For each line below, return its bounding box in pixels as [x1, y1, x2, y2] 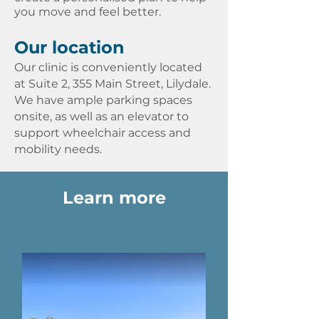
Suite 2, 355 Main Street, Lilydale [28, 77, 209, 90]
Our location [14, 37, 125, 58]
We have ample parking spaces [14, 93, 192, 107]
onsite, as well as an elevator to [14, 110, 189, 123]
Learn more [62, 187, 166, 208]
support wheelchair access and [14, 126, 191, 140]
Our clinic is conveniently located [14, 61, 202, 74]
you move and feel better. [14, 5, 161, 19]
